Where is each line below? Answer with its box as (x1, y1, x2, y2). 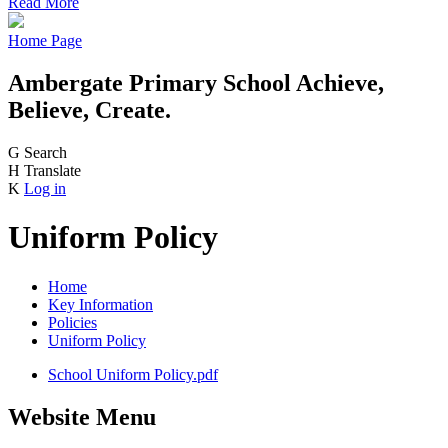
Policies (48, 313, 97, 331)
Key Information (48, 295, 153, 313)
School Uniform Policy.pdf (48, 365, 218, 383)
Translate (24, 161, 81, 179)
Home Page (8, 32, 82, 49)
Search (24, 143, 67, 161)
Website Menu (8, 403, 156, 430)
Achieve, (296, 69, 384, 96)
